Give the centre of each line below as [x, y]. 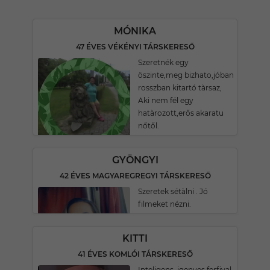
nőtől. [149, 126]
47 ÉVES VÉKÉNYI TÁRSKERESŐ [135, 47]
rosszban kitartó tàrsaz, [180, 88]
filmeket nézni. [165, 204]
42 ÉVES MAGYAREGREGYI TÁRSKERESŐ [135, 176]
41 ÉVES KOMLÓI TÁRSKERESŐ [135, 254]
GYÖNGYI [135, 160]
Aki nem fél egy [166, 100]
